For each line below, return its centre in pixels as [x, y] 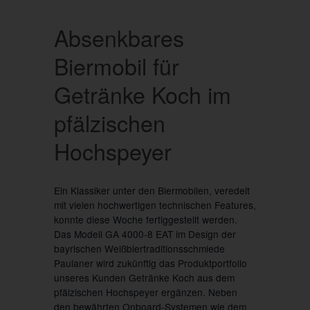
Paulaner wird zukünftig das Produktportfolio [150, 263]
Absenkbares [119, 38]
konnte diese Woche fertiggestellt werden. [145, 219]
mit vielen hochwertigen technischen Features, [155, 204]
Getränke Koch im [142, 94]
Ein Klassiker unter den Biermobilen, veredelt [152, 190]
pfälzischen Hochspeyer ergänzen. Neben [145, 292]
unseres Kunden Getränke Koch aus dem [144, 277]
